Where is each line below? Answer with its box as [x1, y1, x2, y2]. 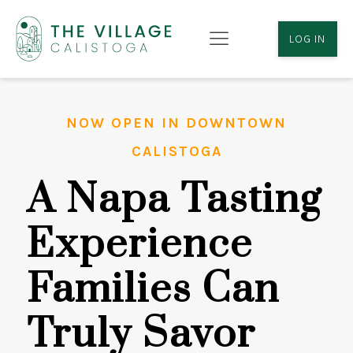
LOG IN [289, 32, 326, 46]
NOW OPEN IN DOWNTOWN [66, 113, 287, 132]
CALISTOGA [131, 142, 222, 160]
